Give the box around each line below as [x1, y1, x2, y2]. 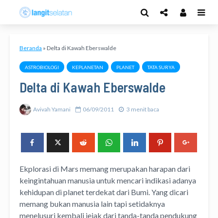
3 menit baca [127, 105, 159, 113]
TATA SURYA [147, 64, 175, 70]
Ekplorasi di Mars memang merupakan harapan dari [19, 163, 190, 173]
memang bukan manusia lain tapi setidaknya [19, 199, 165, 208]
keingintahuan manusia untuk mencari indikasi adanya [19, 175, 196, 185]
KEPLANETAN [72, 64, 103, 70]
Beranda [19, 44, 42, 52]
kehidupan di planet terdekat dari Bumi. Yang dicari [19, 187, 188, 197]
